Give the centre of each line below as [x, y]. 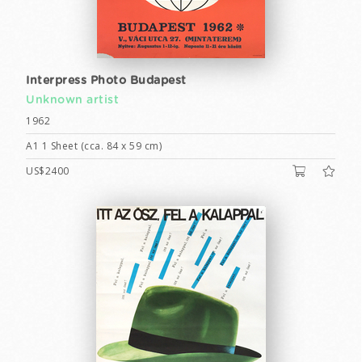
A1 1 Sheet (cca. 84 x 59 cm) [94, 146]
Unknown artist [72, 100]
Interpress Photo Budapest [106, 81]
